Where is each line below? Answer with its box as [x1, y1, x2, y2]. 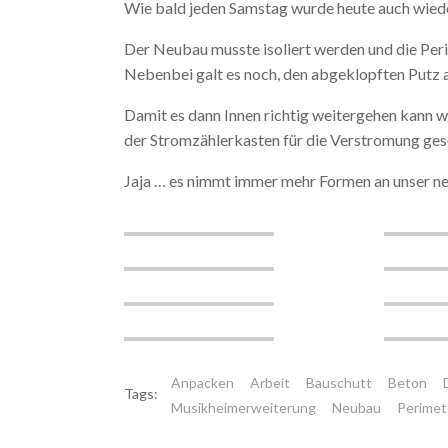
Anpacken [171, 374, 234, 391]
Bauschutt [306, 374, 372, 391]
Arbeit [250, 374, 290, 391]
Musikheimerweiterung [171, 399, 316, 416]
